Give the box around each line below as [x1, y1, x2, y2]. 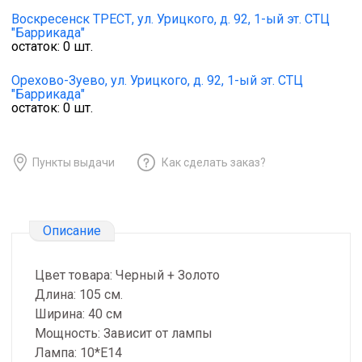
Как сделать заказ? [162, 155, 266, 169]
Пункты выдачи [32, 155, 115, 169]
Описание [43, 222, 101, 238]
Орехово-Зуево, [11, 73, 107, 89]
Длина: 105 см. [35, 287, 123, 303]
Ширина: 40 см [35, 306, 122, 322]
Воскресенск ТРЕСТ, [11, 11, 134, 27]
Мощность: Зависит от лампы [35, 326, 213, 342]
